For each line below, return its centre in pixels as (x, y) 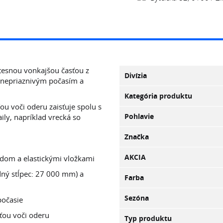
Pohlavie (139, 116)
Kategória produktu (158, 96)
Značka (137, 137)
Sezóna (137, 198)
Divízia (136, 75)
